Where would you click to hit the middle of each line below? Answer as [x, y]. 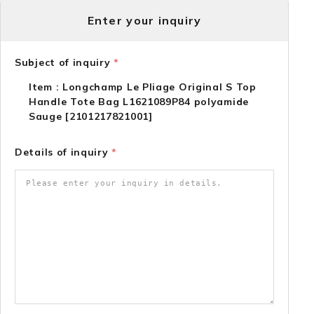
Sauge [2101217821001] [91, 116]
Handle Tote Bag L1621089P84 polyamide [139, 102]
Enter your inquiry [144, 20]
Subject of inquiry [64, 62]
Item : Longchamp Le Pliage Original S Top [143, 87]
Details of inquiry [63, 152]
